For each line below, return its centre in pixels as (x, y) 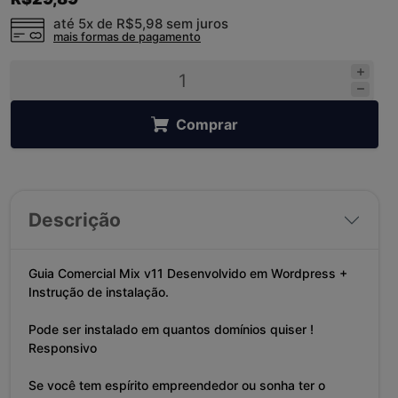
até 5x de (83, 24)
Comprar (207, 125)
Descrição (75, 220)
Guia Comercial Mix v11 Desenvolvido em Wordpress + (188, 274)
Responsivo (63, 348)
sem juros (197, 24)
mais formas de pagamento (127, 37)
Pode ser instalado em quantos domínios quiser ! (171, 330)
